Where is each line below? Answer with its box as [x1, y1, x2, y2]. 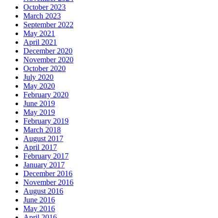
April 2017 [23, 143, 57, 152]
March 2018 [23, 126, 61, 134]
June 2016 [23, 196, 55, 204]
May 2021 [23, 29, 55, 38]
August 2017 [23, 134, 63, 143]
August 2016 [23, 187, 63, 196]
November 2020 [23, 55, 73, 64]
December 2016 [23, 169, 73, 178]
